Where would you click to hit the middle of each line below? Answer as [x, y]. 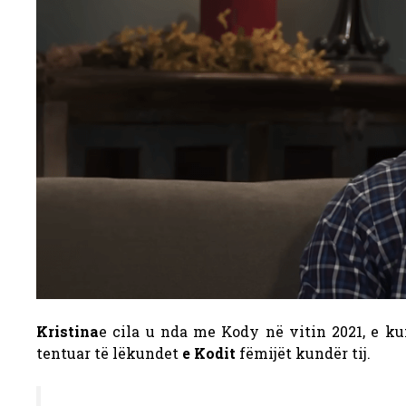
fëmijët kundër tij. [303, 353]
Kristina [68, 331]
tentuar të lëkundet [109, 353]
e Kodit [209, 353]
